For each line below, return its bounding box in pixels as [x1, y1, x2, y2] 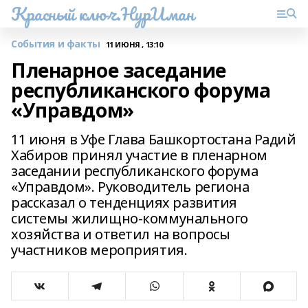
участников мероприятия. [11, 241, 188, 259]
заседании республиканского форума [11, 162, 258, 180]
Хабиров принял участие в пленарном [11, 146, 267, 164]
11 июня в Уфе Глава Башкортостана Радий [11, 130, 296, 148]
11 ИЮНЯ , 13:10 [105, 38, 163, 49]
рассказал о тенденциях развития [11, 193, 237, 212]
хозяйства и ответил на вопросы [11, 225, 230, 243]
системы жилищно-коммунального [11, 209, 248, 228]
